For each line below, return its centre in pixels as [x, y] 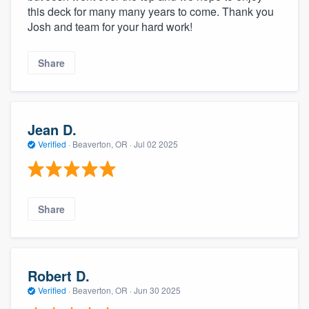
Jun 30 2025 [157, 290]
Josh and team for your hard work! [110, 27]
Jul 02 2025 [156, 143]
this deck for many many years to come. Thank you [151, 12]
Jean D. [52, 129]
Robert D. [59, 275]
